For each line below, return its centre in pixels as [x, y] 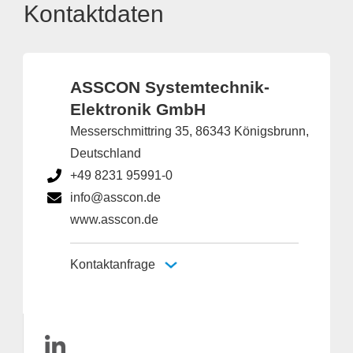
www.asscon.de [114, 219]
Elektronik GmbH [138, 109]
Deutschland [106, 153]
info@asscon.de [115, 197]
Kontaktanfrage [113, 264]
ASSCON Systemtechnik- [170, 87]
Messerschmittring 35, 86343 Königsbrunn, [190, 131]
